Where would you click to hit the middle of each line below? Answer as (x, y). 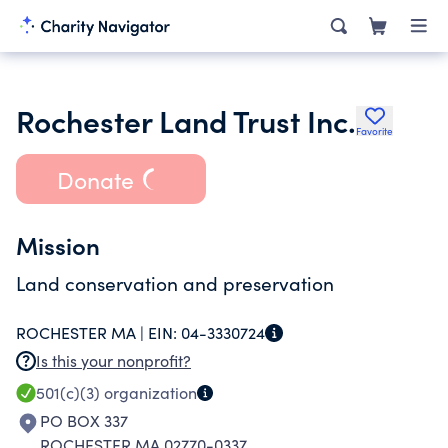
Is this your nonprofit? (113, 360)
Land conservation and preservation (175, 283)
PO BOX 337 (84, 420)
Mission (58, 244)
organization (148, 392)
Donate (95, 179)
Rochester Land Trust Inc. (186, 120)
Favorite (374, 131)
